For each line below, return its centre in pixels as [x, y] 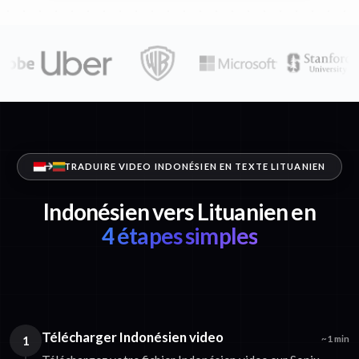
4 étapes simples [179, 236]
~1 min [335, 339]
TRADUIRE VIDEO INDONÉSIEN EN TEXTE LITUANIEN [195, 167]
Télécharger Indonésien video [133, 337]
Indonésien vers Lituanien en [179, 212]
